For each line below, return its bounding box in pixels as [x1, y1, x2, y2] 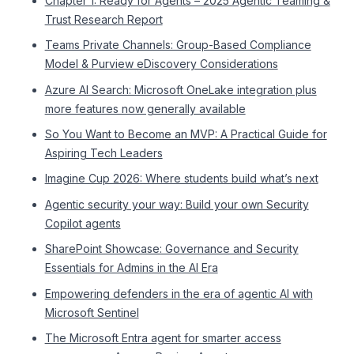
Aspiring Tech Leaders [44, 146, 163, 160]
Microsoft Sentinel [44, 305, 139, 319]
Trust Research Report [44, 12, 163, 26]
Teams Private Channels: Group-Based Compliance [44, 38, 311, 52]
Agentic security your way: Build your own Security [44, 197, 309, 211]
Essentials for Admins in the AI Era [44, 261, 218, 275]
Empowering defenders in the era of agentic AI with [44, 286, 313, 300]
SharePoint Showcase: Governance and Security [44, 242, 299, 256]
